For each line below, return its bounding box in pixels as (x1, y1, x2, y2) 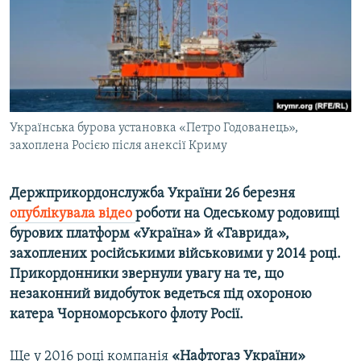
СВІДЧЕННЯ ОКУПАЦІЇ (29, 38, 129, 50)
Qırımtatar (15, 50, 77, 65)
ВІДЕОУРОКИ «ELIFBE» (29, 9, 135, 21)
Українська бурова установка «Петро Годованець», (10, 122, 298, 135)
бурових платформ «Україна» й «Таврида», (10, 226, 289, 243)
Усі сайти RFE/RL (27, 168, 132, 185)
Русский (15, 21, 66, 36)
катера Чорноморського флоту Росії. (10, 307, 243, 323)
